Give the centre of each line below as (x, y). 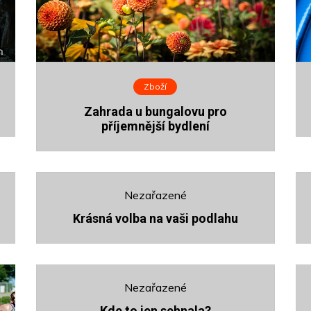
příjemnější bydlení (155, 126)
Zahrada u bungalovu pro (155, 112)
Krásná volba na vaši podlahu (155, 219)
